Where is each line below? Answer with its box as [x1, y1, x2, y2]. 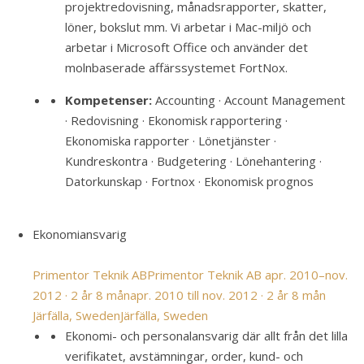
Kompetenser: [65, 92, 152, 108]
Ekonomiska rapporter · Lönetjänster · [65, 132, 276, 149]
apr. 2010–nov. [265, 266, 348, 283]
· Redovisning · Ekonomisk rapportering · [65, 112, 288, 128]
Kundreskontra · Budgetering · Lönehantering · [65, 153, 322, 169]
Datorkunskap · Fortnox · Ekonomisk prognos [65, 173, 314, 189]
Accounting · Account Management [152, 92, 345, 108]
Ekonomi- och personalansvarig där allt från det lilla [65, 327, 348, 344]
